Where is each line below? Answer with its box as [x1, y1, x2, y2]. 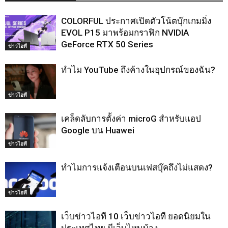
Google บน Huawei [61, 125, 134, 135]
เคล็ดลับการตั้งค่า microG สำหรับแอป [61, 113, 201, 124]
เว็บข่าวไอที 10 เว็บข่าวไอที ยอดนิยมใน [61, 211, 211, 221]
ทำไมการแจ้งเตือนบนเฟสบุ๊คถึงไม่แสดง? [61, 162, 213, 173]
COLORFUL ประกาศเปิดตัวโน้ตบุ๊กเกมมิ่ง [61, 15, 211, 26]
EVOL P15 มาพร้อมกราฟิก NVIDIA [61, 27, 189, 38]
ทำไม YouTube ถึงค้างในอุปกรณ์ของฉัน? [61, 64, 215, 75]
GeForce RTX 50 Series [61, 39, 153, 49]
